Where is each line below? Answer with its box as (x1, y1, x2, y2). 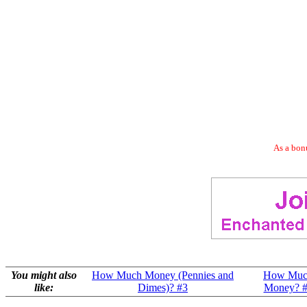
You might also (10, 269, 77, 281)
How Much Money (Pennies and (92, 269, 234, 281)
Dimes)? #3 (138, 282, 188, 293)
